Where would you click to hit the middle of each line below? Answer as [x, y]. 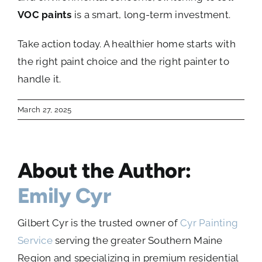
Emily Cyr [64, 196]
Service [35, 241]
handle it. [39, 79]
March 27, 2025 [45, 110]
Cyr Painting [209, 223]
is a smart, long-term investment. [151, 15]
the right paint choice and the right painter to [123, 62]
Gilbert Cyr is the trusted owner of [99, 223]
